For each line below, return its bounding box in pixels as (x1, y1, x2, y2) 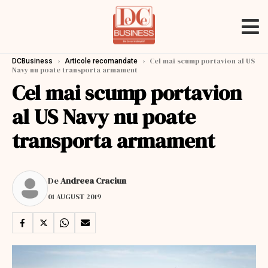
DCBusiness (12, 57, 53, 65)
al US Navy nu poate (12, 102, 196, 131)
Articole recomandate (65, 57, 138, 65)
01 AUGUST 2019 (48, 191, 101, 202)
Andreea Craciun (60, 174, 126, 187)
